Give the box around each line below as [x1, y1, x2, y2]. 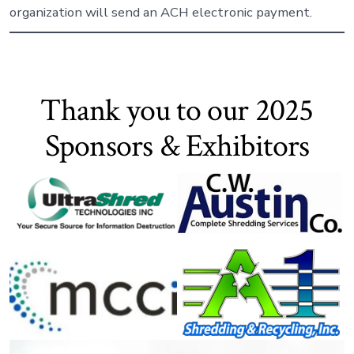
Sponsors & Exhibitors [44, 126, 310, 168]
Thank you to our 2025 [40, 90, 314, 132]
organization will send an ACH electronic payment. [9, 3, 312, 22]
